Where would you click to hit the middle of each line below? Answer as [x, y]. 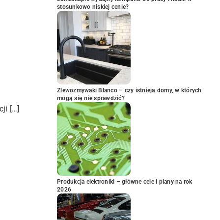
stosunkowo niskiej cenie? [93, 7]
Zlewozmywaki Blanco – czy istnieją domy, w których [129, 90]
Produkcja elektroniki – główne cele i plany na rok [125, 182]
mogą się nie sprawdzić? [91, 98]
